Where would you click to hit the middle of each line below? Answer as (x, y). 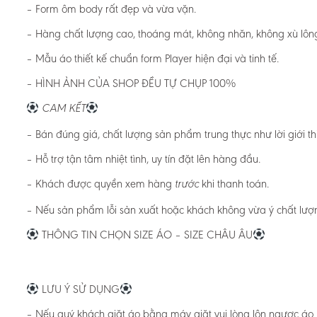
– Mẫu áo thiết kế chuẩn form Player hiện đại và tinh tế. (152, 58)
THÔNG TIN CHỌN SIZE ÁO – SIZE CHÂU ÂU (146, 234)
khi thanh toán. (235, 183)
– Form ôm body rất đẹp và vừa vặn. (111, 8)
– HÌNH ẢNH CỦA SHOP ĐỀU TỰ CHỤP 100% (131, 83)
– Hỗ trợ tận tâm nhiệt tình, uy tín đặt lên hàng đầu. (143, 158)
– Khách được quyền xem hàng (100, 183)
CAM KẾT (64, 109)
